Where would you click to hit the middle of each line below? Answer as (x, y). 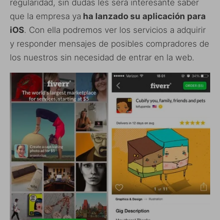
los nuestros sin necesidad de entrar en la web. (102, 58)
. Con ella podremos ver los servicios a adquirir (115, 30)
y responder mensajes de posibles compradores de (110, 44)
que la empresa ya (45, 16)
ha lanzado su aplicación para (143, 16)
